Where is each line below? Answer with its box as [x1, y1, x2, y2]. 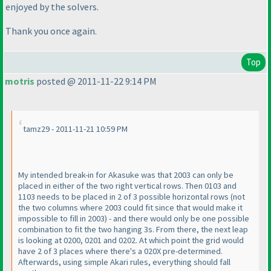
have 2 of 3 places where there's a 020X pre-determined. [18, 246, 223, 257]
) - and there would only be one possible [105, 213, 249, 224]
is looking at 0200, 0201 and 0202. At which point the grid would [18, 235, 244, 246]
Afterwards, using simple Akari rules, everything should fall [18, 256, 230, 268]
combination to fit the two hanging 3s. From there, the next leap [18, 224, 248, 235]
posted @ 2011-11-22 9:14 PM [34, 75, 157, 88]
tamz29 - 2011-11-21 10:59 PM [23, 123, 128, 135]
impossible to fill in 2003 [18, 213, 105, 224]
